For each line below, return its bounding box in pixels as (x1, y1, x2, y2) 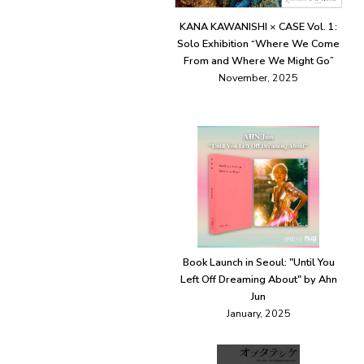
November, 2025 (219, 71, 298, 85)
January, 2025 (226, 306, 291, 321)
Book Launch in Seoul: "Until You (182, 255, 335, 270)
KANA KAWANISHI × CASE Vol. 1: (180, 19, 337, 34)
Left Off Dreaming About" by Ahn (180, 272, 337, 287)
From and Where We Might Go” (183, 54, 334, 68)
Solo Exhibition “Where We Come (177, 37, 340, 51)
